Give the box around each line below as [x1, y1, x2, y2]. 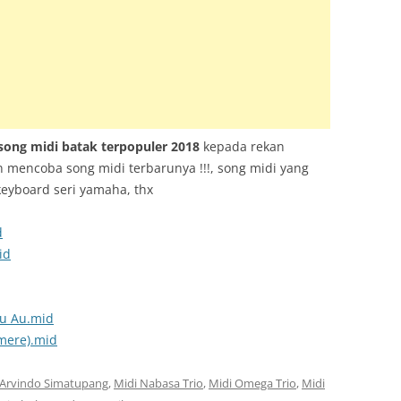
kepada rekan [200, 138, 285, 155]
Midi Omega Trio [209, 375, 296, 391]
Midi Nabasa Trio [114, 375, 203, 391]
